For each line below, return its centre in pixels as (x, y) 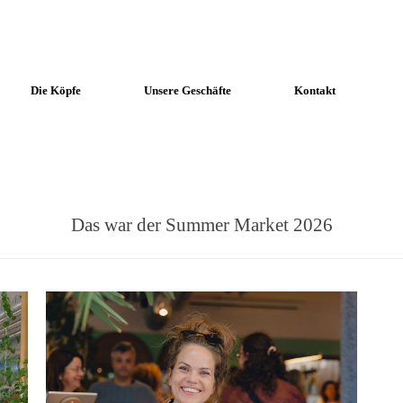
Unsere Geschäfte (188, 90)
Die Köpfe (56, 90)
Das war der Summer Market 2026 (201, 224)
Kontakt (315, 90)
